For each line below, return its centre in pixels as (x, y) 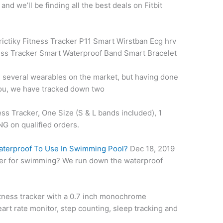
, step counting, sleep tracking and (117, 209)
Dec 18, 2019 (152, 149)
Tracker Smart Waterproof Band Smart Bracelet (93, 53)
